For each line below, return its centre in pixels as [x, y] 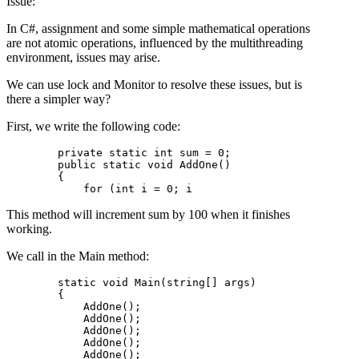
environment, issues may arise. [83, 58]
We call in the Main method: [78, 256]
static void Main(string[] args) [131, 283]
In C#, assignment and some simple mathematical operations [158, 29]
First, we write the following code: [93, 127]
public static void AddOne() [119, 165]
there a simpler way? [58, 99]
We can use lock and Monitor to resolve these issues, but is [154, 85]
